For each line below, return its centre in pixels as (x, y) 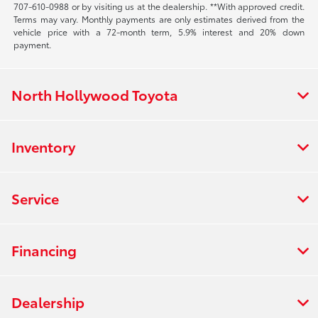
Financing (44, 250)
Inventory (43, 146)
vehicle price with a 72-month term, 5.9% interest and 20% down (159, 31)
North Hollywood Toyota (95, 94)
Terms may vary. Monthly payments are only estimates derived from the (159, 18)
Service (35, 198)
